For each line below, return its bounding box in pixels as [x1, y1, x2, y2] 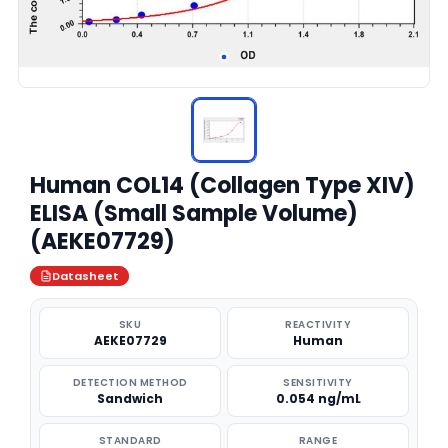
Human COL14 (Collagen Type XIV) [30, 170, 415, 201]
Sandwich [97, 390, 163, 407]
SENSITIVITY [283, 375, 353, 390]
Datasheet [52, 268, 119, 284]
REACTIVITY [285, 317, 351, 332]
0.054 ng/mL [275, 390, 361, 407]
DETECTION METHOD [72, 375, 188, 390]
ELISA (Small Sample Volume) [30, 198, 358, 229]
